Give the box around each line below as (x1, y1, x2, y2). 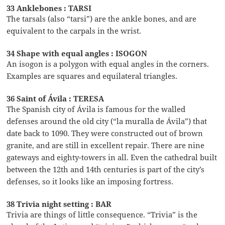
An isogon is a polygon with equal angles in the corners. (7, 58, 209, 69)
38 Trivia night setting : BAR (7, 198, 112, 209)
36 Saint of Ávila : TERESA (7, 93, 104, 103)
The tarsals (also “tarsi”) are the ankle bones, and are (7, 13, 197, 24)
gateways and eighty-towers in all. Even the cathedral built (7, 152, 217, 162)
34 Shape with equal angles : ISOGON (7, 48, 148, 58)
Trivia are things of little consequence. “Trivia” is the (7, 209, 198, 219)
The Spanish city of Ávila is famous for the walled (7, 103, 186, 114)
